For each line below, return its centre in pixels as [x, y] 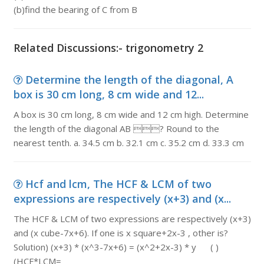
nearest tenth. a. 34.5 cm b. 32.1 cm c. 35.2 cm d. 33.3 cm [128, 143]
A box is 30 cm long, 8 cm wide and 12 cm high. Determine [131, 114]
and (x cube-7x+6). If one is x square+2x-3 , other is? [121, 233]
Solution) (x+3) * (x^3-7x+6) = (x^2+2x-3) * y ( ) [116, 247]
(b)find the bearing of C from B [75, 9]
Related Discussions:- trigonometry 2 [108, 48]
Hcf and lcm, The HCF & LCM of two [118, 184]
